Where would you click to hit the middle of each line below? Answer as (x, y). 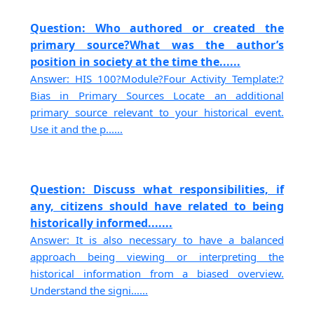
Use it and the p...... (77, 129)
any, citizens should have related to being (157, 206)
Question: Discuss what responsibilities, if (157, 190)
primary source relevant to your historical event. (157, 112)
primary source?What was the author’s (157, 45)
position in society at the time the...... (136, 61)
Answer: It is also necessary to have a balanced (157, 240)
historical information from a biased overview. (157, 274)
